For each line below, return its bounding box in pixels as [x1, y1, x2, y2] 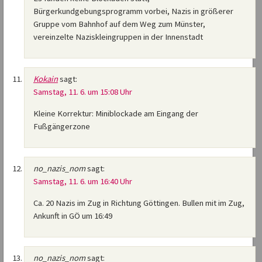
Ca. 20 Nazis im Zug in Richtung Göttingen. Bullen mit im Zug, [33, 198, 244, 209]
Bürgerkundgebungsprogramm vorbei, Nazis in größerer [33, 6, 233, 17]
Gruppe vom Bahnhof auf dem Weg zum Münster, [33, 19, 205, 30]
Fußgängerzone [33, 121, 90, 132]
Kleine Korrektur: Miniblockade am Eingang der [33, 108, 198, 119]
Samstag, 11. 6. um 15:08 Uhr [33, 87, 132, 98]
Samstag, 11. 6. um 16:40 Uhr [33, 176, 132, 187]
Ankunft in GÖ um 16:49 [33, 211, 112, 222]
